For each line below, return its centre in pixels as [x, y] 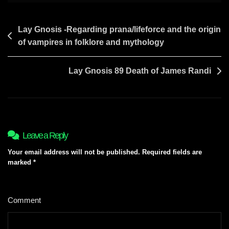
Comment [25, 200]
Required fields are [172, 152]
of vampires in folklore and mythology [91, 42]
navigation [32, 45]
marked [20, 163]
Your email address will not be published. [74, 152]
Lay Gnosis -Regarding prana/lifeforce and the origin [119, 30]
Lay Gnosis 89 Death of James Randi [140, 71]
